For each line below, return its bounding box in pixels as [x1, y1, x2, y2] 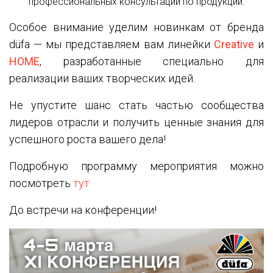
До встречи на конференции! [9, 204, 157, 216]
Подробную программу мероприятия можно [9, 160, 264, 172]
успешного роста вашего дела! [9, 133, 166, 146]
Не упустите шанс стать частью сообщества [9, 99, 264, 112]
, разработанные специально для [40, 55, 264, 68]
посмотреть [9, 177, 73, 190]
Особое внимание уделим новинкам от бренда [9, 21, 264, 34]
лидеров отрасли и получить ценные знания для [9, 116, 264, 129]
